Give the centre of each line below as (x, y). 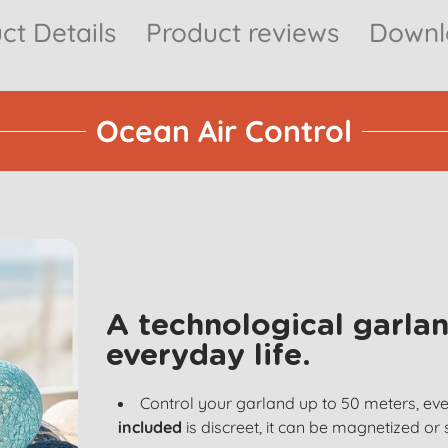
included (150, 427)
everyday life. (209, 356)
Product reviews (242, 32)
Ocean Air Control (224, 131)
